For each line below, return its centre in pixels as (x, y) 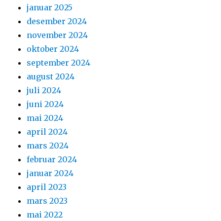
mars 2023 (47, 201)
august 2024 (51, 77)
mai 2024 (45, 118)
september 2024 (59, 63)
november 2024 (57, 35)
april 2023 (47, 187)
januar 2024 (50, 173)
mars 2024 (48, 146)
